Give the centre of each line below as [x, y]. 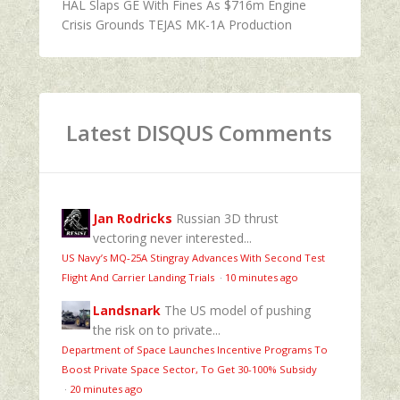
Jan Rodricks [133, 218]
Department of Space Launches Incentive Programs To [195, 349]
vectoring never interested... [172, 237]
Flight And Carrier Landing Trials [139, 277]
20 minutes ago [106, 388]
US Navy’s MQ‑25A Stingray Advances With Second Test [193, 257]
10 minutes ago [262, 277]
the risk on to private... [157, 329]
